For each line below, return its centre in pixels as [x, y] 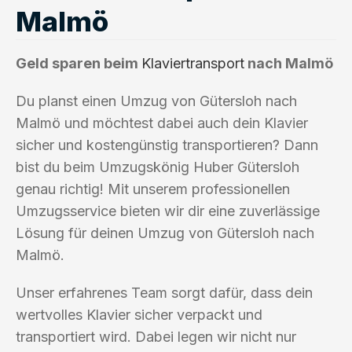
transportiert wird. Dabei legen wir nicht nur [156, 336]
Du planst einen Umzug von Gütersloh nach [156, 101]
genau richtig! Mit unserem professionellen [153, 189]
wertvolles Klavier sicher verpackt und [139, 314]
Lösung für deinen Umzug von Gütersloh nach [165, 233]
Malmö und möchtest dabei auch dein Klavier [162, 123]
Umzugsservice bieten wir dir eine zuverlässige [168, 211]
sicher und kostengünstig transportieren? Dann [167, 145]
